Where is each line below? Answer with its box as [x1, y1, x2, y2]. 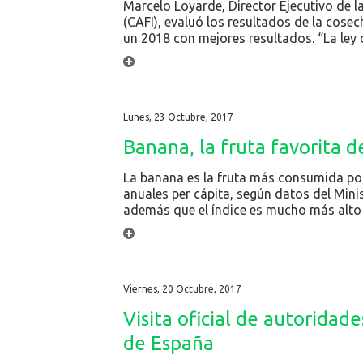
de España [123, 331, 214, 354]
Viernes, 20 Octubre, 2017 [123, 283, 241, 294]
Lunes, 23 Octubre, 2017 [123, 111, 233, 122]
